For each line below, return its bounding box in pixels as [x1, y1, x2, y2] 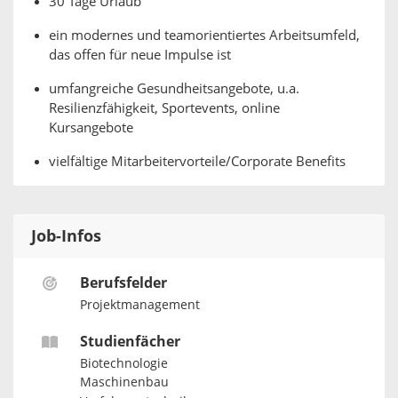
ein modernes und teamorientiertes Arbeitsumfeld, [49, 28, 360, 44]
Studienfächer [79, 333, 180, 351]
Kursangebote [49, 120, 133, 136]
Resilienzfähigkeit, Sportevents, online [49, 100, 280, 116]
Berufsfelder [79, 275, 167, 291]
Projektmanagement [79, 297, 200, 313]
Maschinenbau [79, 375, 169, 391]
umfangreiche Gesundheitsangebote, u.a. [49, 81, 299, 97]
